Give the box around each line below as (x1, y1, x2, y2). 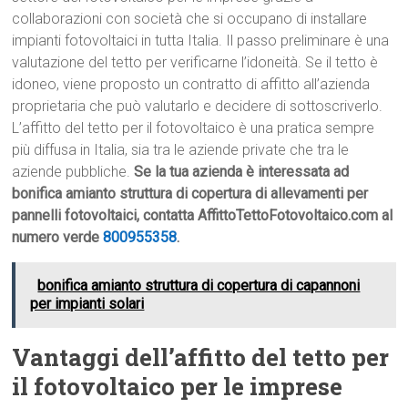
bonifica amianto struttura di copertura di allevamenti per (12, 185, 369, 203)
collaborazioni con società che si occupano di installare (12, 10, 368, 28)
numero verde (12, 229, 104, 247)
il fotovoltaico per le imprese (12, 371, 343, 403)
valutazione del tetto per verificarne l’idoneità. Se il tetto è (12, 54, 379, 72)
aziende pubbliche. (12, 163, 135, 181)
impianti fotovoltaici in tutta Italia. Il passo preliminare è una (12, 32, 390, 50)
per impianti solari (30, 295, 145, 313)
